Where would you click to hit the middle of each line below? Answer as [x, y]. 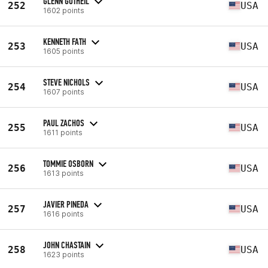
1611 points [63, 132]
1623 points [64, 254]
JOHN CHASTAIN [67, 245]
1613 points [63, 173]
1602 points [64, 10]
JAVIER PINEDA [66, 204]
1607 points [64, 92]
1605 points [64, 51]
